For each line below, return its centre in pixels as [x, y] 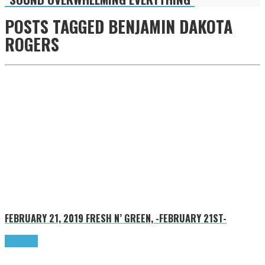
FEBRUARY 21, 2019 [44, 218]
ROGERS [32, 44]
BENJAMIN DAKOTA [168, 27]
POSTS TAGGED [54, 27]
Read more [21, 241]
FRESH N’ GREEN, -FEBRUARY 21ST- [156, 218]
